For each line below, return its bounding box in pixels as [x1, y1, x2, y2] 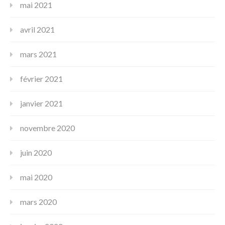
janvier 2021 [20, 98, 63, 108]
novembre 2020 [20, 123, 75, 133]
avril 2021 [20, 24, 55, 34]
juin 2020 [20, 147, 52, 157]
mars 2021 [20, 49, 57, 59]
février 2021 [20, 73, 63, 83]
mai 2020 [20, 172, 52, 182]
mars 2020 [20, 196, 57, 206]
